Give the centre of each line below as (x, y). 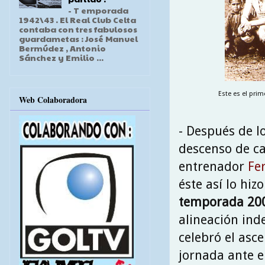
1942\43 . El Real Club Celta (77, 20)
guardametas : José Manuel (78, 39)
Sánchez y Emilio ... (61, 58)
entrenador (213, 166)
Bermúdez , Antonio (62, 48)
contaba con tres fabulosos (78, 29)
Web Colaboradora (53, 99)
